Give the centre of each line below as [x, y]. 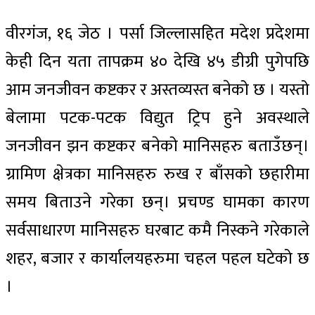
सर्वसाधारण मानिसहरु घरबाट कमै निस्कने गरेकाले [157, 231]
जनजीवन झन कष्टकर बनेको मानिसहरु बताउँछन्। [157, 147]
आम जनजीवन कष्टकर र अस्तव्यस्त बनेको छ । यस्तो [157, 90]
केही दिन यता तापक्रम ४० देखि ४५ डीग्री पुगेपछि [157, 62]
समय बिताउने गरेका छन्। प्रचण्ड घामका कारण [157, 203]
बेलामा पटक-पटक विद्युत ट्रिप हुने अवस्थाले [157, 118]
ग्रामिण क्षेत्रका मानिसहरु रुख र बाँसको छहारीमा [157, 175]
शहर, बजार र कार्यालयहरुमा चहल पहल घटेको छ [157, 259]
